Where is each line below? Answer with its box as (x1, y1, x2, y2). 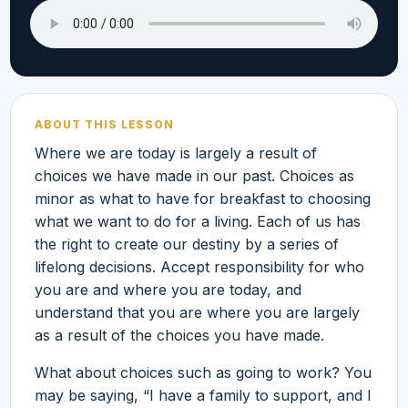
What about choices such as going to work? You (35, 362, 372, 382)
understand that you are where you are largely (35, 302, 360, 321)
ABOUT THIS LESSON (35, 117, 175, 131)
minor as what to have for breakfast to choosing (35, 189, 371, 208)
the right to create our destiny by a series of (35, 234, 339, 253)
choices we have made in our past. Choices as (35, 166, 354, 185)
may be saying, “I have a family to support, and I (35, 385, 372, 404)
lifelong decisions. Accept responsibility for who (35, 257, 364, 276)
